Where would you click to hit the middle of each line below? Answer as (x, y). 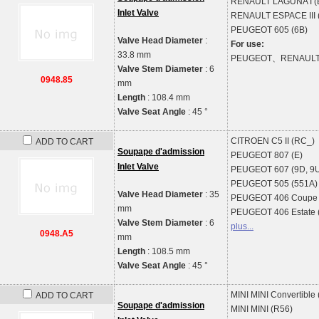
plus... (242, 226)
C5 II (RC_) (293, 141)
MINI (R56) (272, 309)
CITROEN (251, 141)
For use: (247, 44)
